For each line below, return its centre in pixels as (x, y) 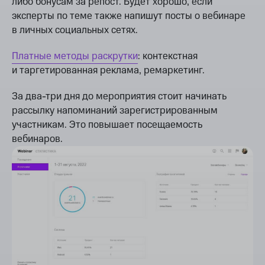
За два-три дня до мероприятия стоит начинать (119, 96)
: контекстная (168, 56)
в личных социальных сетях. (75, 30)
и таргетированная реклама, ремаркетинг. (108, 70)
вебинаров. (37, 139)
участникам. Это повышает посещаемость (107, 125)
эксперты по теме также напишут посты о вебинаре (129, 16)
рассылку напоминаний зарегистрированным (115, 110)
